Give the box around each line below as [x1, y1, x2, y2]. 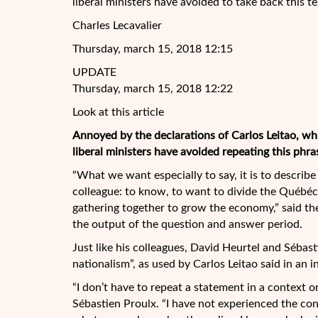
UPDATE [72, 67, 116, 78]
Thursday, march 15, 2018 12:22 [72, 83, 233, 94]
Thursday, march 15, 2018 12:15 [72, 43, 233, 55]
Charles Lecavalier [72, 20, 162, 31]
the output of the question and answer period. [72, 219, 302, 230]
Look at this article [72, 106, 164, 118]
